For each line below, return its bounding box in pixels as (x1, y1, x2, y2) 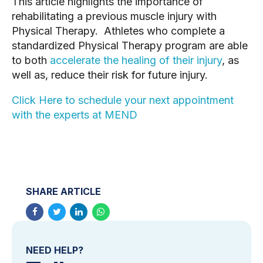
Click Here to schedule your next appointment (12, 93, 234, 106)
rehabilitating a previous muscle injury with (12, 9, 217, 22)
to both (12, 53, 50, 66)
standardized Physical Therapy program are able (12, 39, 248, 52)
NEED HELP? (26, 244, 83, 256)
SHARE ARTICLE (26, 185, 101, 197)
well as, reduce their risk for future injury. (12, 68, 208, 81)
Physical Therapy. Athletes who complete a (12, 24, 225, 37)
